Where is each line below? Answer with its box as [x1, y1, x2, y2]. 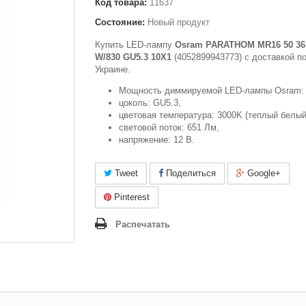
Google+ [245, 168, 281, 178]
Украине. [95, 64, 130, 74]
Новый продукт [148, 17, 210, 27]
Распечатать [115, 219, 170, 229]
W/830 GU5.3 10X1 [95, 52, 171, 62]
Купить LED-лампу [95, 40, 175, 50]
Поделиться [163, 168, 216, 178]
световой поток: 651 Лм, [119, 122, 219, 133]
